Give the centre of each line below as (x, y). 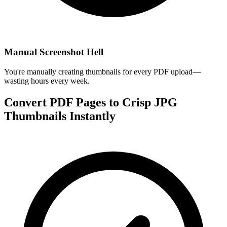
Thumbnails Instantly (60, 116)
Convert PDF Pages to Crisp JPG (91, 103)
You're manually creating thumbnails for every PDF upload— (102, 72)
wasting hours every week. (47, 81)
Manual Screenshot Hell (54, 52)
